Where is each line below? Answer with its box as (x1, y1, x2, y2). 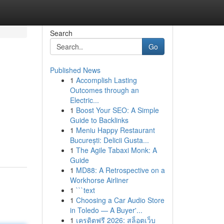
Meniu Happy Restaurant (75, 125, 155, 135)
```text (75, 185, 95, 195)
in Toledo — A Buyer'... (69, 205, 142, 215)
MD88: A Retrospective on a (75, 165, 165, 175)
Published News (49, 65, 100, 75)
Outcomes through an (69, 85, 139, 95)
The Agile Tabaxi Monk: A (75, 145, 157, 155)
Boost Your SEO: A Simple (75, 105, 159, 115)
